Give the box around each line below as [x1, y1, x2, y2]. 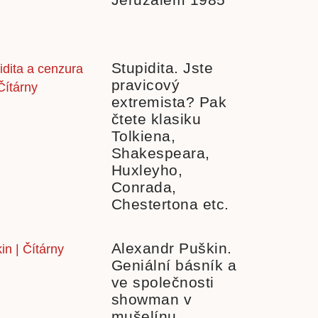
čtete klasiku [111, 111, 201, 128]
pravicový [111, 77, 180, 94]
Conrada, [111, 179, 177, 196]
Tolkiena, [111, 128, 175, 145]
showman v [111, 291, 192, 308]
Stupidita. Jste [111, 60, 213, 77]
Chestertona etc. [111, 196, 229, 213]
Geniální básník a [111, 257, 236, 274]
